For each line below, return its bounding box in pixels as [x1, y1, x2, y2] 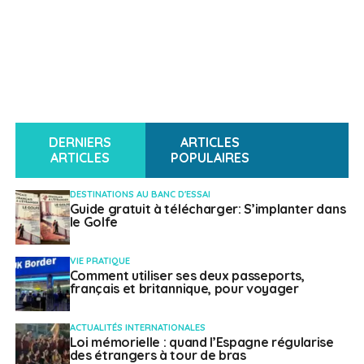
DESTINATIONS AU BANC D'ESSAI [69, 188, 210, 200]
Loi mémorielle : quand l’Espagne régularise [69, 333, 334, 350]
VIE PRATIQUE [69, 254, 130, 266]
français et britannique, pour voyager [69, 279, 299, 297]
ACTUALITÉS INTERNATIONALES [69, 321, 206, 333]
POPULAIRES [171, 149, 250, 166]
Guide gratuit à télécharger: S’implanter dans [69, 201, 346, 217]
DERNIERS [49, 134, 112, 150]
